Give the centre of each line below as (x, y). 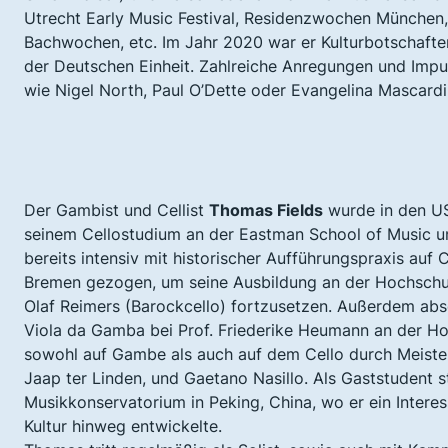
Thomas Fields (266, 209)
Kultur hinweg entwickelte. (123, 425)
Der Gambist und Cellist (116, 209)
